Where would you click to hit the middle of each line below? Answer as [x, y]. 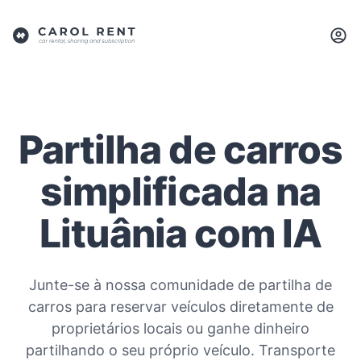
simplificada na [180, 191]
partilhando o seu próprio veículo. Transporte [180, 350]
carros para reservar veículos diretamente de [180, 307]
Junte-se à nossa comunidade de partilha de [180, 285]
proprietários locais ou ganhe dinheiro [180, 328]
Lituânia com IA [180, 233]
